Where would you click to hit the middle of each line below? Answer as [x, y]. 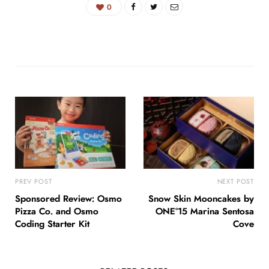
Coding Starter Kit [52, 225]
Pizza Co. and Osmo [57, 212]
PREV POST [34, 182]
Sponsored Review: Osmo [68, 199]
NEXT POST [235, 182]
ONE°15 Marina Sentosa [205, 212]
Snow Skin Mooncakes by [201, 199]
